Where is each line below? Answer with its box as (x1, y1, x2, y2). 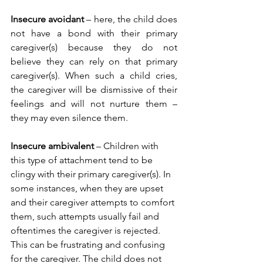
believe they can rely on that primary (11, 56, 177, 68)
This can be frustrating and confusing (11, 239, 167, 251)
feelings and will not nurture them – (11, 98, 177, 110)
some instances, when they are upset (11, 183, 166, 194)
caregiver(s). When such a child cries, (11, 70, 177, 82)
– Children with (94, 140, 161, 152)
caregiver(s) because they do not (11, 42, 177, 53)
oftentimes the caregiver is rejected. (11, 225, 163, 237)
